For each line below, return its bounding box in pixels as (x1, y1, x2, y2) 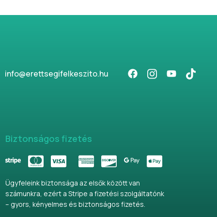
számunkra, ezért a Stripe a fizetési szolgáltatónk (5, 188, 164, 198)
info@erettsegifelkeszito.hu (5, 68, 108, 79)
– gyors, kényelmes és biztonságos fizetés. (5, 199, 145, 209)
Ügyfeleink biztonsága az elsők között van (5, 178, 140, 187)
